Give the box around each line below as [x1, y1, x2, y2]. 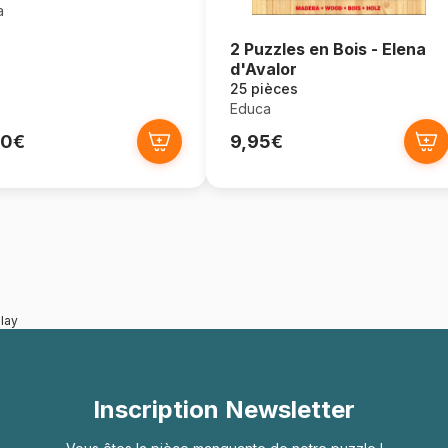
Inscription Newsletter [93, 395, 355, 424]
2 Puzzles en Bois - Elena [229, 39, 426, 59]
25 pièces [229, 80, 298, 97]
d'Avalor [229, 59, 297, 79]
